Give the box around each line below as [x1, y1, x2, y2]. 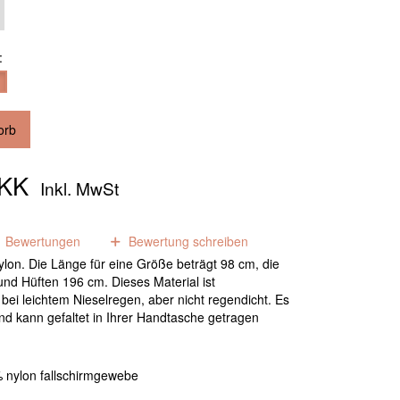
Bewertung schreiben [125, 232, 249, 251]
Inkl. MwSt [36, 176, 120, 201]
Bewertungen [2, 232, 81, 251]
